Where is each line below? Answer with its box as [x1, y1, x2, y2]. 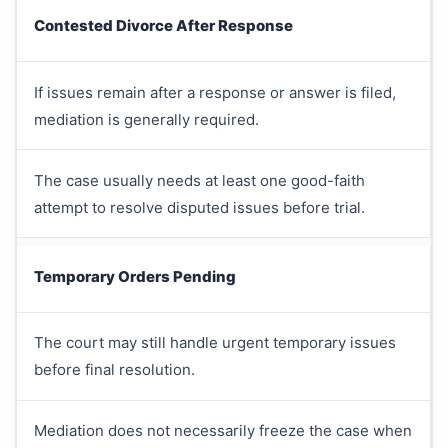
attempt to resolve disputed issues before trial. [33, 197, 365, 217]
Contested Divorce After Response [33, 16, 293, 36]
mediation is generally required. [33, 109, 259, 129]
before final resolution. [33, 360, 195, 380]
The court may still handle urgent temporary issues [33, 333, 396, 353]
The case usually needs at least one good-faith [33, 170, 365, 190]
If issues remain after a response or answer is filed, [33, 82, 396, 102]
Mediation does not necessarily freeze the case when [33, 421, 412, 441]
